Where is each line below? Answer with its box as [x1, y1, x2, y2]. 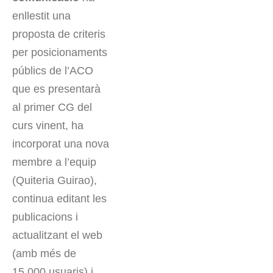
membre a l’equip [12, 156, 96, 169]
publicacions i [12, 211, 78, 224]
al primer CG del [12, 101, 92, 114]
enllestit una [12, 10, 71, 23]
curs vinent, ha [12, 119, 83, 132]
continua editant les [12, 193, 107, 205]
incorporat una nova [12, 138, 109, 151]
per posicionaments [12, 46, 107, 59]
